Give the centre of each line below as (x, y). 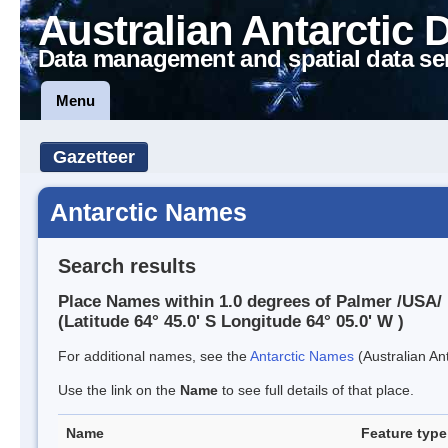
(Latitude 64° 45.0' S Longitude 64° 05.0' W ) (231, 322)
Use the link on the (119, 390)
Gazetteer (94, 157)
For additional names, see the (154, 356)
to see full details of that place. (316, 390)
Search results (127, 265)
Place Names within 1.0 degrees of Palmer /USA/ (250, 302)
